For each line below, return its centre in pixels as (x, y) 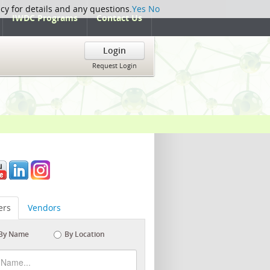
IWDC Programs (45, 18)
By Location (85, 234)
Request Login (115, 65)
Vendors (44, 208)
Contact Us (119, 18)
